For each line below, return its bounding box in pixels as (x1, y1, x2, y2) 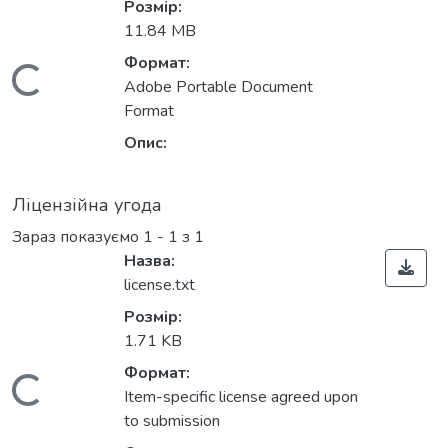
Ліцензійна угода (12, 193, 162, 218)
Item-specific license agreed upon (124, 386, 358, 409)
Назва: (124, 250, 175, 273)
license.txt (124, 274, 195, 297)
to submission (124, 410, 220, 433)
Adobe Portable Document (124, 76, 313, 99)
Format (124, 100, 174, 123)
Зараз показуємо (12, 226, 143, 249)
